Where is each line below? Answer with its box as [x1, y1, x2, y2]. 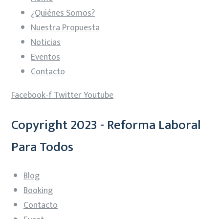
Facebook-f [11, 88, 52, 103]
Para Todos [11, 135, 73, 158]
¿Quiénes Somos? [31, 6, 95, 21]
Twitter [54, 88, 82, 103]
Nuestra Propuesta [31, 21, 100, 36]
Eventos [31, 50, 60, 65]
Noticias [31, 35, 61, 50]
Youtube [84, 88, 113, 103]
